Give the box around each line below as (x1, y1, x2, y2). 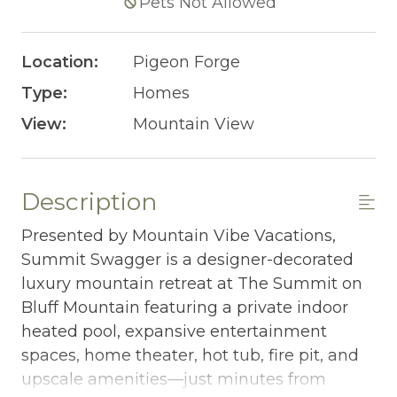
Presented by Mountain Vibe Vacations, (21, 225, 336, 245)
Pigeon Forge (132, 51, 240, 72)
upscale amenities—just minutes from (21, 369, 326, 389)
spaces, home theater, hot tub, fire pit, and (21, 345, 359, 365)
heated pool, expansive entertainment (21, 321, 327, 341)
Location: (21, 51, 98, 72)
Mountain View (132, 113, 254, 134)
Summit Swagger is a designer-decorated (21, 249, 354, 269)
